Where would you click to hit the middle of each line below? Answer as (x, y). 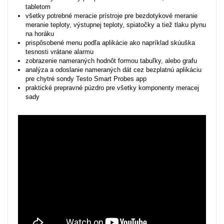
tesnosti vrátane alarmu (59, 52)
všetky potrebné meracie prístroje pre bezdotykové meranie (111, 16)
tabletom (38, 7)
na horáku (40, 34)
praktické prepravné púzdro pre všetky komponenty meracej (112, 88)
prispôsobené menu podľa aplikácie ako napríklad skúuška (110, 43)
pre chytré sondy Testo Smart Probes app (86, 79)
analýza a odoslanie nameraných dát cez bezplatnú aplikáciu (113, 70)
